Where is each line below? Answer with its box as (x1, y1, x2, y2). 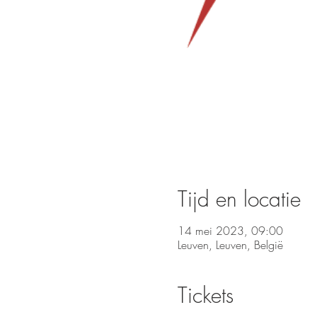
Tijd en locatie (177, 185, 301, 213)
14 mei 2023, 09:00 (177, 223, 283, 238)
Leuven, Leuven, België (177, 237, 283, 253)
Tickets (177, 281, 234, 309)
